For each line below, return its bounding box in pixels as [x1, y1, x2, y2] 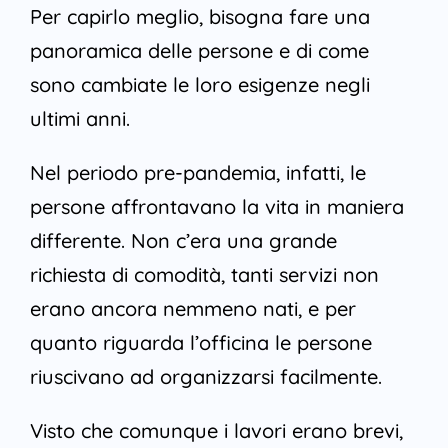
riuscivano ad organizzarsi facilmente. [29, 364, 382, 390]
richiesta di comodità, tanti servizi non [29, 262, 379, 288]
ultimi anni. [29, 106, 130, 132]
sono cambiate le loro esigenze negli [29, 72, 370, 98]
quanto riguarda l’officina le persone [29, 330, 372, 356]
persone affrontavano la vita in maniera [29, 194, 404, 220]
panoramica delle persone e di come [29, 38, 369, 64]
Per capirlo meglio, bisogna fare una [29, 4, 370, 30]
